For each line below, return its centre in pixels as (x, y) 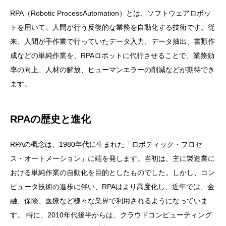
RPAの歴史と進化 (50, 119)
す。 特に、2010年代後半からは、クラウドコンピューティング (111, 215)
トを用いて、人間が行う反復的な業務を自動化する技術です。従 (112, 27)
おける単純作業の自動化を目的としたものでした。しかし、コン (112, 173)
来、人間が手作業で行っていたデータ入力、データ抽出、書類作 (112, 42)
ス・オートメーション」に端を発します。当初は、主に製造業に (112, 159)
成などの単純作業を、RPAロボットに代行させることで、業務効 (112, 56)
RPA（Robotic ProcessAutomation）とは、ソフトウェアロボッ (110, 13)
